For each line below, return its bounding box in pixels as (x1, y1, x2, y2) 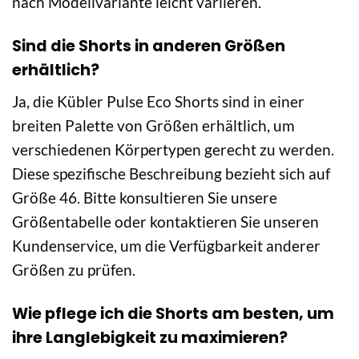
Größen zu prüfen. (12, 260, 135, 280)
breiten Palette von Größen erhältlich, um (12, 116, 295, 135)
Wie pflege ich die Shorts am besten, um (12, 303, 334, 325)
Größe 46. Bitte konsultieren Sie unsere (12, 188, 277, 208)
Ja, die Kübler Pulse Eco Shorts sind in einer (12, 92, 305, 111)
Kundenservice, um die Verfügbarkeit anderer (12, 236, 321, 256)
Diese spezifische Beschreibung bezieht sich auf (12, 164, 330, 184)
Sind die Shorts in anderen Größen (12, 34, 285, 57)
